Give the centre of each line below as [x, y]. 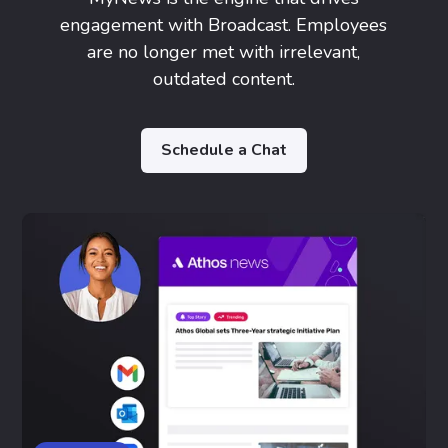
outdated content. [223, 79]
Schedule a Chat [224, 150]
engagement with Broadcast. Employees [224, 25]
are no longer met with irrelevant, [224, 52]
